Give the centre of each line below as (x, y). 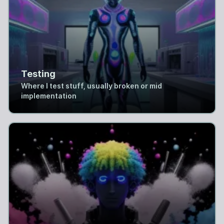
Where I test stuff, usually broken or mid (91, 86)
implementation (49, 96)
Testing (38, 74)
